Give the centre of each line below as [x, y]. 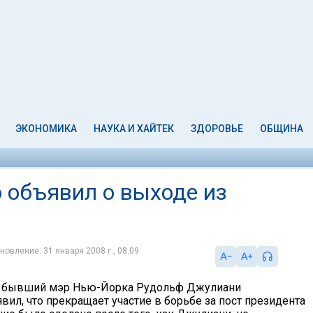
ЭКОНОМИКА [46, 129]
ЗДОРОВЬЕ [217, 129]
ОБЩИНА [281, 129]
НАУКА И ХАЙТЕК [134, 129]
